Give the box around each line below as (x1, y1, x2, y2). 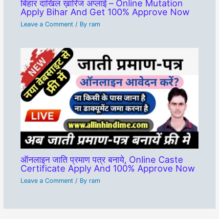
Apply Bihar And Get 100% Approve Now (20, 6, 190, 18)
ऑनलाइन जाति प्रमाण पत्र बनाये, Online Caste (20, 154, 183, 165)
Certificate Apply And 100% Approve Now (20, 163, 195, 174)
